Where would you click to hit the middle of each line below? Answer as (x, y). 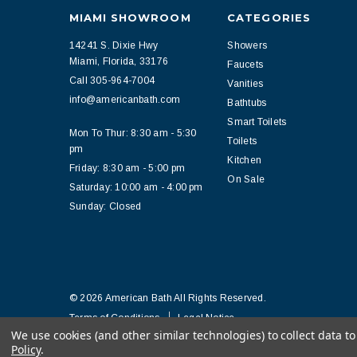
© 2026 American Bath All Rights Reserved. (168, 298)
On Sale (246, 179)
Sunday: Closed (106, 206)
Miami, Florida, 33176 (119, 61)
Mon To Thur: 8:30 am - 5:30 (133, 133)
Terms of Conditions (115, 318)
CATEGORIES (269, 18)
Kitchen (245, 160)
